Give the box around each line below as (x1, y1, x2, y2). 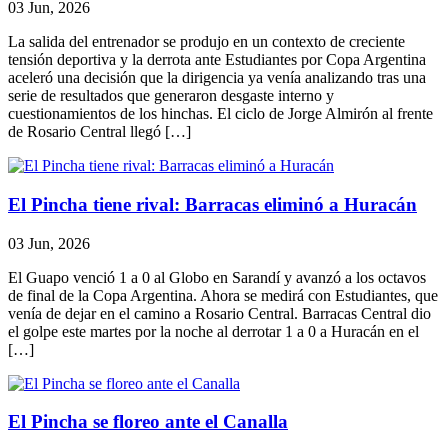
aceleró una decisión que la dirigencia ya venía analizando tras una (8, 69, 426, 87)
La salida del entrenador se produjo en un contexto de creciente (8, 33, 405, 51)
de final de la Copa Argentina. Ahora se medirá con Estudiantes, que (8, 286, 438, 304)
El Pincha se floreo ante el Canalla (8, 411, 288, 433)
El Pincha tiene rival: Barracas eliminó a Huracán (8, 194, 417, 216)
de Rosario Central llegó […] (8, 123, 191, 141)
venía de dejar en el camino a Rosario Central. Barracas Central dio (8, 304, 431, 322)
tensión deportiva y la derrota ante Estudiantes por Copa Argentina (8, 51, 426, 69)
